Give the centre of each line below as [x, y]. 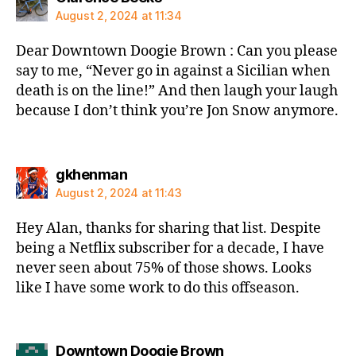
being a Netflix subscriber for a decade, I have [170, 248]
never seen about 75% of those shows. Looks [164, 268]
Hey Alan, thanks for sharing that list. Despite [168, 228]
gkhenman [91, 174]
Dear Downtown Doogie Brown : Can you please [177, 51]
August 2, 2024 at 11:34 [119, 15]
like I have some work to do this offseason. [158, 288]
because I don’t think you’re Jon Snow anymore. [177, 111]
